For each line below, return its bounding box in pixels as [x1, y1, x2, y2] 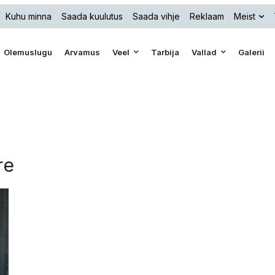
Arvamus [64, 47, 101, 57]
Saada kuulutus [61, 10, 123, 21]
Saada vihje [133, 10, 180, 21]
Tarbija [151, 47, 180, 57]
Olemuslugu [4, 47, 53, 57]
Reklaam [190, 10, 224, 21]
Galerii [238, 47, 265, 57]
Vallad [192, 47, 217, 57]
